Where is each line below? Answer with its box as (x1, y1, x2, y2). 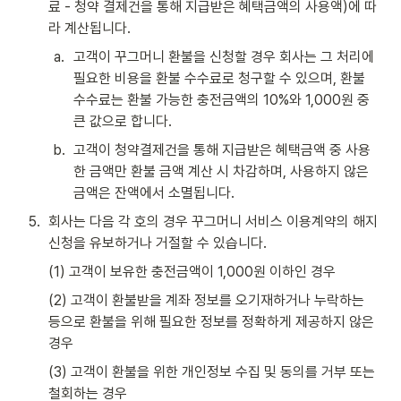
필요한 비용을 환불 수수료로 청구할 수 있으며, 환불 (73, 69, 365, 87)
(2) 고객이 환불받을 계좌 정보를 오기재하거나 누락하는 (48, 291, 364, 309)
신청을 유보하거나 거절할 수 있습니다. (48, 234, 267, 252)
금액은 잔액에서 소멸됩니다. (73, 183, 235, 201)
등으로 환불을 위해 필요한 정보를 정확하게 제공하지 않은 (48, 312, 374, 330)
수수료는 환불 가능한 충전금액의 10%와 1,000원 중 (73, 90, 370, 108)
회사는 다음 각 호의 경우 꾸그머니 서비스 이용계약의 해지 (48, 212, 378, 230)
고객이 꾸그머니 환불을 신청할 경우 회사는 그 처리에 (73, 47, 374, 65)
